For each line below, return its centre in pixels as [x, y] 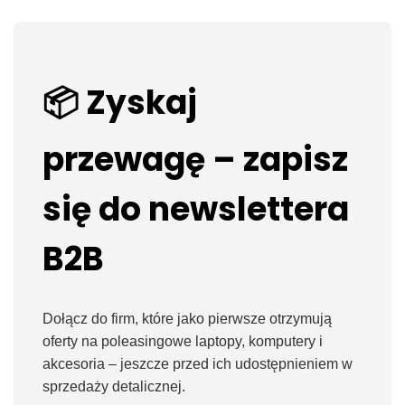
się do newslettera [196, 209]
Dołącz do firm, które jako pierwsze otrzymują [187, 318]
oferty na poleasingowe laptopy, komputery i [183, 341]
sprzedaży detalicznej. [114, 386]
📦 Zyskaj [120, 102]
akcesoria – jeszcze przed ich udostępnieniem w [198, 363]
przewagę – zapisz [195, 159]
